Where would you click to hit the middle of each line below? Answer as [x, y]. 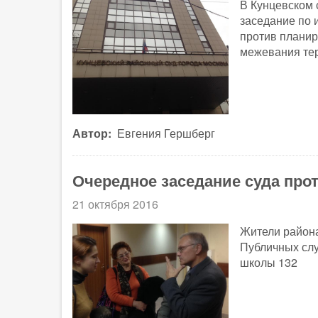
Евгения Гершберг [166, 133]
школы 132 [269, 262]
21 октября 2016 [115, 204]
